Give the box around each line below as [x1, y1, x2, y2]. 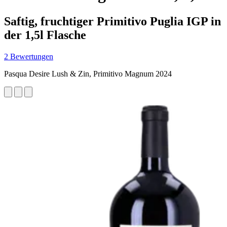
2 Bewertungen [4, 52, 53, 61]
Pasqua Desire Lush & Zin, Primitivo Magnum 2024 [4, 69, 172, 78]
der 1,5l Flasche [4, 28, 86, 42]
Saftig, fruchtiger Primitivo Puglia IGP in [4, 14, 221, 28]
